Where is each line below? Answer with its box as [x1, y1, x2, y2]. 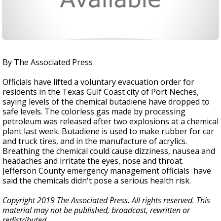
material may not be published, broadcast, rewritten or [2, 205, 190, 216]
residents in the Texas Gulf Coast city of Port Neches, [2, 86, 199, 97]
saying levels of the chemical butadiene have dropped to [2, 96, 210, 107]
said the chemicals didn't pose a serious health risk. [2, 175, 191, 186]
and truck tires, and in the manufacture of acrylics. [2, 136, 187, 147]
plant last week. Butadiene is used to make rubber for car [2, 126, 214, 137]
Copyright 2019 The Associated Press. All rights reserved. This [2, 195, 210, 206]
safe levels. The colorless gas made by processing [2, 106, 185, 117]
